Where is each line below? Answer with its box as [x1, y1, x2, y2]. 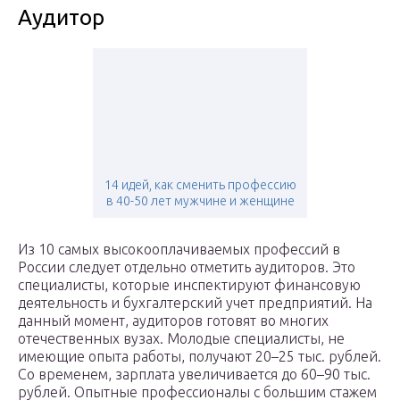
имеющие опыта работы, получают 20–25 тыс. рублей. [18, 348, 381, 365]
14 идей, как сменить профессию [104, 178, 296, 193]
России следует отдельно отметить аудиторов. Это [18, 259, 355, 276]
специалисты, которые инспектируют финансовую [18, 277, 361, 294]
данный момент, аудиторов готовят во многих [18, 312, 329, 329]
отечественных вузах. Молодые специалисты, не [18, 330, 345, 347]
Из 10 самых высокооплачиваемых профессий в [18, 241, 340, 258]
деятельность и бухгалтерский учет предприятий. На [18, 295, 372, 312]
